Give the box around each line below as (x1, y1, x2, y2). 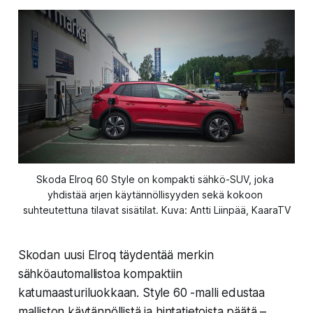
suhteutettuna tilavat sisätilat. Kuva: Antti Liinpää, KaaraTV (22, 204, 291, 217)
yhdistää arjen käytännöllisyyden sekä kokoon (48, 189, 263, 201)
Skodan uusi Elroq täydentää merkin (17, 248, 214, 263)
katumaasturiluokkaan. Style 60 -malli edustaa (17, 286, 265, 300)
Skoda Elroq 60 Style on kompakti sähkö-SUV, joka (36, 173, 274, 186)
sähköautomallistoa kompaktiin (17, 267, 182, 282)
